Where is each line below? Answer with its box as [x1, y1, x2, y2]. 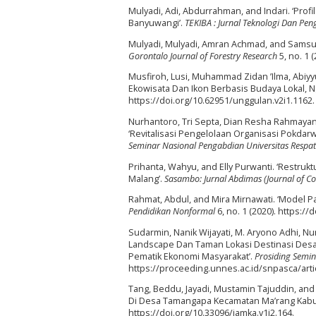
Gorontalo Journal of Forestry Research [128, 49, 277, 62]
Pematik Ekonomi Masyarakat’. [128, 250, 255, 262]
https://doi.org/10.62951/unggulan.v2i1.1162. [128, 95, 315, 107]
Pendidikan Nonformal [128, 205, 215, 218]
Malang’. [128, 172, 164, 185]
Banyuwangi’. [128, 17, 185, 30]
